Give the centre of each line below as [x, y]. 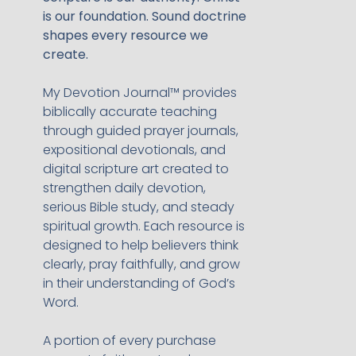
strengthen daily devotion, [124, 188]
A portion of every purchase [129, 341]
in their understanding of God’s [139, 284]
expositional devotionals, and [134, 150]
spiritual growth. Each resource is [143, 226]
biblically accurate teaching [130, 112]
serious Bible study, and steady [138, 207]
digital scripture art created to [135, 169]
